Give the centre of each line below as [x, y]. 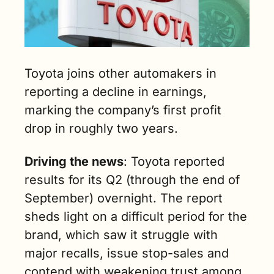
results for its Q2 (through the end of [132, 180]
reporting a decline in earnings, [116, 92]
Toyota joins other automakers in [120, 73]
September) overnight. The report [124, 198]
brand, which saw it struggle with [121, 235]
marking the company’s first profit [123, 110]
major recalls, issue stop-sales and [127, 253]
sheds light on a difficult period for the [136, 217]
